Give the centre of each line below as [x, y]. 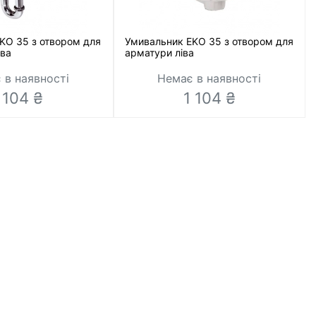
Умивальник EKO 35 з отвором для [209, 41]
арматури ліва [159, 53]
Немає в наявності [209, 78]
